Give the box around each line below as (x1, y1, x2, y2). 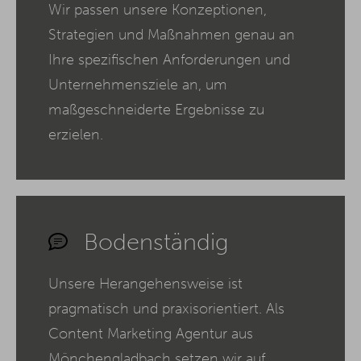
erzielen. (48, 126, 103, 144)
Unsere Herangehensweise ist (48, 275, 243, 293)
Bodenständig (84, 228, 229, 256)
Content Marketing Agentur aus (48, 325, 253, 343)
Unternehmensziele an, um (48, 76, 227, 94)
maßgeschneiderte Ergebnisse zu (48, 101, 264, 119)
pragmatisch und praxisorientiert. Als (48, 300, 284, 318)
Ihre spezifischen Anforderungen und (48, 51, 290, 69)
